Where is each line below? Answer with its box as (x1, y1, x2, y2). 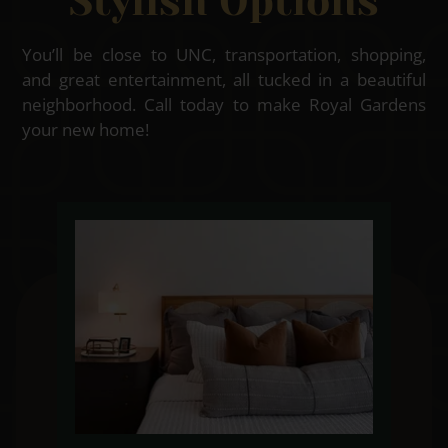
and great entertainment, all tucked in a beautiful (22, 67, 426, 91)
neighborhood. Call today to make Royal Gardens (22, 92, 426, 116)
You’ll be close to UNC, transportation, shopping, (22, 42, 426, 66)
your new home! (22, 117, 150, 141)
